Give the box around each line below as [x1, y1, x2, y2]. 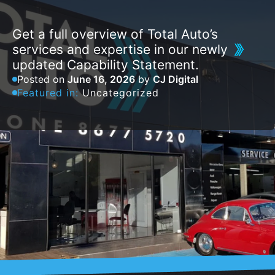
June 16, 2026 [68, 73, 135, 86]
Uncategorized [82, 87, 159, 99]
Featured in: [17, 87, 82, 99]
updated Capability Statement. [12, 57, 199, 73]
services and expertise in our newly [12, 42, 228, 58]
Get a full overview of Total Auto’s [12, 26, 218, 42]
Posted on [17, 73, 68, 86]
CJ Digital [153, 73, 198, 86]
